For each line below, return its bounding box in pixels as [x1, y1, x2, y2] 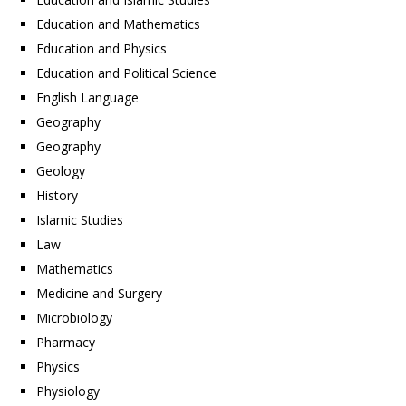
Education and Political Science [36, 63, 217, 82]
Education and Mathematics [36, 14, 200, 33]
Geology [36, 161, 85, 179]
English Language [36, 88, 139, 106]
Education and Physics [36, 39, 167, 57]
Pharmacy [36, 333, 95, 351]
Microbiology [36, 308, 112, 326]
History [36, 186, 78, 204]
